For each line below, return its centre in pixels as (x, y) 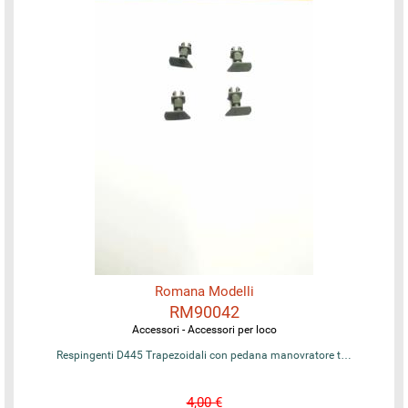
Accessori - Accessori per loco (204, 329)
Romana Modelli (204, 291)
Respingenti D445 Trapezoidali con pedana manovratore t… (204, 355)
